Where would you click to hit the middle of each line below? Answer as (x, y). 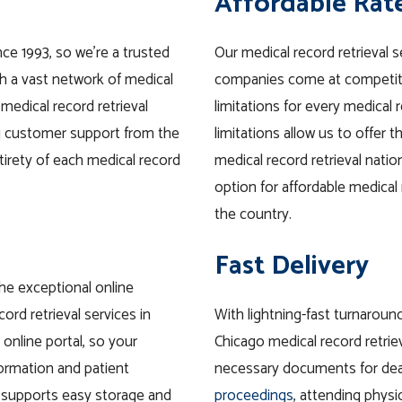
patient (107, 368)
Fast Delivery (292, 266)
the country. (253, 215)
